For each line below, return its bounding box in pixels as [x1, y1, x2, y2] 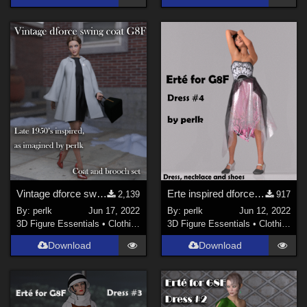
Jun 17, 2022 [88, 205, 140, 216]
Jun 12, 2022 [238, 205, 291, 216]
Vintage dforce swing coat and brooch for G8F [97, 188, 108, 200]
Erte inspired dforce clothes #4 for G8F [254, 188, 265, 200]
